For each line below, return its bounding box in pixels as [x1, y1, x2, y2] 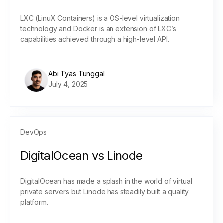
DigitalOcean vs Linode [20, 148, 143, 163]
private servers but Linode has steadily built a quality [20, 187, 189, 196]
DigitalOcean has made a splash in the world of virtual [20, 177, 192, 185]
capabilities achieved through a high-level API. [20, 35, 169, 43]
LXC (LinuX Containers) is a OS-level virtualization [20, 14, 180, 22]
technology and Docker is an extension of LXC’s [20, 24, 176, 33]
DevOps [20, 128, 47, 136]
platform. [20, 198, 48, 206]
